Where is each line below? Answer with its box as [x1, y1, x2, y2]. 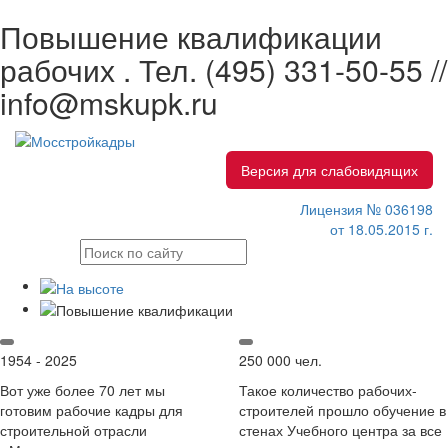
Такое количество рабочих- [239, 379, 417, 400]
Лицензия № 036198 [300, 199, 433, 220]
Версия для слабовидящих [241, 160, 418, 181]
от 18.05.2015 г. [330, 219, 433, 240]
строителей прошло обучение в [239, 399, 446, 420]
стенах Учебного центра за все [239, 419, 442, 440]
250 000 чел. [239, 349, 322, 370]
